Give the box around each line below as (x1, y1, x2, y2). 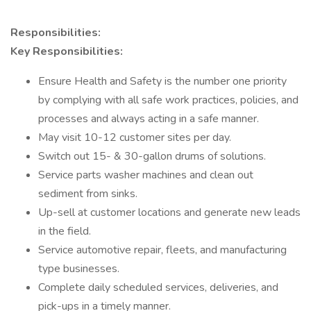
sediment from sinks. (38, 186, 137, 201)
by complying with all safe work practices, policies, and (38, 92, 299, 108)
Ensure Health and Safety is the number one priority (38, 74, 287, 89)
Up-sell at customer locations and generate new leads (38, 205, 301, 220)
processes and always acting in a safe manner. (38, 111, 259, 126)
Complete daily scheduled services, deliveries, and (38, 280, 278, 295)
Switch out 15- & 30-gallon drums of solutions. (38, 149, 266, 164)
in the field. (38, 224, 91, 239)
